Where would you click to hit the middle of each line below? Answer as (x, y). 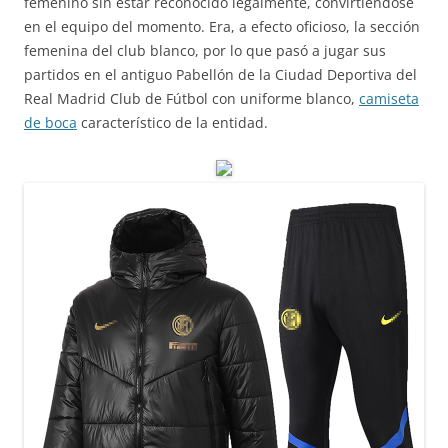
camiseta (389, 98)
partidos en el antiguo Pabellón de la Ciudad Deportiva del (220, 74)
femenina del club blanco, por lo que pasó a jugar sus (205, 50)
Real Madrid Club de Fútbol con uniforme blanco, (191, 98)
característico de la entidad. (172, 122)
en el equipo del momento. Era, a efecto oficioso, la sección (222, 26)
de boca (50, 122)
